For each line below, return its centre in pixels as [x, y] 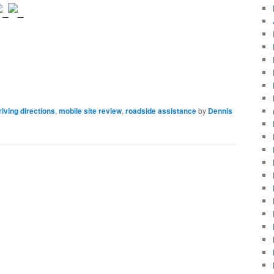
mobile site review [90, 110]
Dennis [220, 110]
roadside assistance [161, 110]
